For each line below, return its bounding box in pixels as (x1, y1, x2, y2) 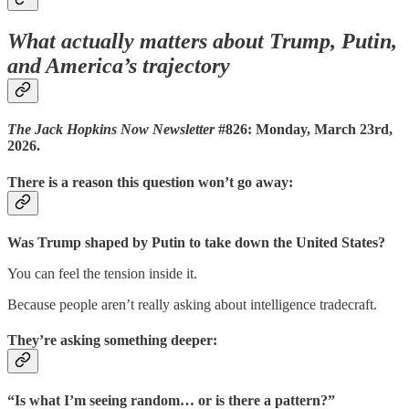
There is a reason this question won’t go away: (7, 173, 293, 190)
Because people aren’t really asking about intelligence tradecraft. (7, 296, 377, 312)
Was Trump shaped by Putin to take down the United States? (7, 234, 385, 250)
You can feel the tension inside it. (7, 265, 197, 281)
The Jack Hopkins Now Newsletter (7, 121, 215, 138)
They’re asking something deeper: (7, 332, 217, 349)
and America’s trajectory (7, 54, 230, 79)
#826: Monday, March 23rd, (215, 121, 393, 138)
